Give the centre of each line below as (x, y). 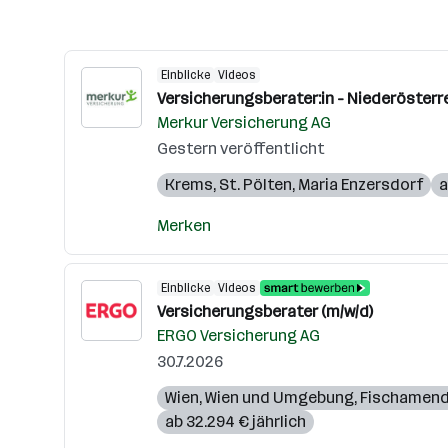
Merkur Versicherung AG (244, 122)
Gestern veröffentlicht (241, 148)
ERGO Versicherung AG (238, 335)
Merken (184, 225)
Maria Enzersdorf (360, 184)
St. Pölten (255, 184)
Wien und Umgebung (279, 397)
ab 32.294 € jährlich (235, 421)
